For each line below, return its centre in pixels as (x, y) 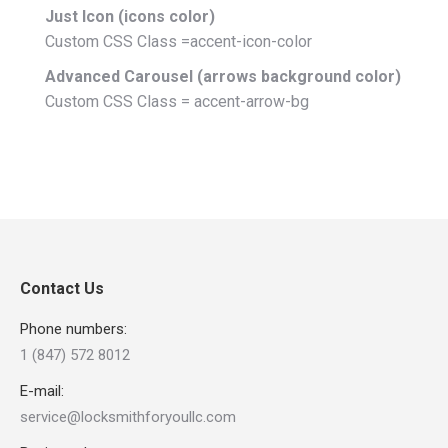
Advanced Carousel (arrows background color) (223, 76)
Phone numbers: (73, 329)
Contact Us (62, 288)
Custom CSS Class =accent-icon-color (178, 41)
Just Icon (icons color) (130, 16)
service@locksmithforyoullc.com (128, 417)
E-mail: (42, 391)
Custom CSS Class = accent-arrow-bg (177, 101)
